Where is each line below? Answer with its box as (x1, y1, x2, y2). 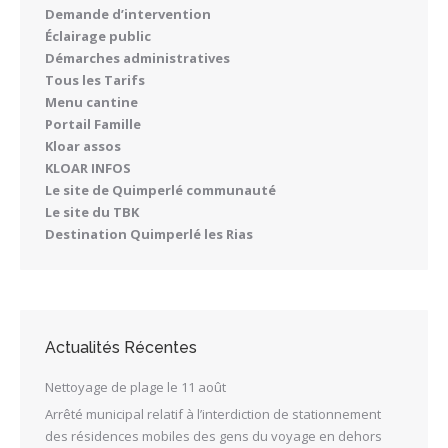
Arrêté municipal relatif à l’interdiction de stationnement (45, 405, 381, 424)
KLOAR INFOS (45, 159, 131, 178)
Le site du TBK (45, 203, 139, 222)
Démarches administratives (45, 49, 230, 68)
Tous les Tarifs (45, 71, 145, 90)
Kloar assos (45, 137, 121, 156)
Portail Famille (45, 115, 141, 134)
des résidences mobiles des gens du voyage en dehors (45, 427, 382, 446)
